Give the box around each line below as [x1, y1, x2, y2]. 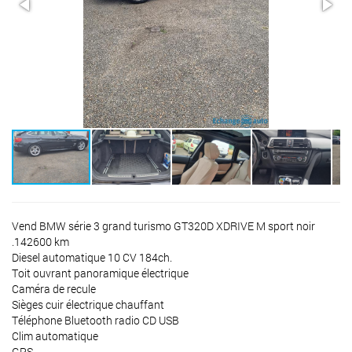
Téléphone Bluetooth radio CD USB [12, 313, 179, 328]
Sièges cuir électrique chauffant [12, 297, 164, 312]
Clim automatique [12, 328, 98, 343]
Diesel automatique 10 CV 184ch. [12, 250, 172, 265]
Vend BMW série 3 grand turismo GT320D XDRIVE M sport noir [12, 218, 315, 233]
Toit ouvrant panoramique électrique [12, 266, 189, 280]
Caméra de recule [12, 281, 96, 296]
